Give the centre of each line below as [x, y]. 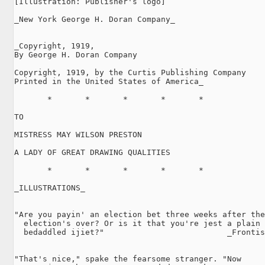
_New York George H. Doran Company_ [95, 19]
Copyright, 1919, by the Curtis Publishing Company [130, 72]
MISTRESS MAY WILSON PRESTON [78, 134]
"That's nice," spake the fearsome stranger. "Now [128, 258]
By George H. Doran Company [76, 54]
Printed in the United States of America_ [109, 81]
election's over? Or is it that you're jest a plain [137, 223]
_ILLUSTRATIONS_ [50, 188]
